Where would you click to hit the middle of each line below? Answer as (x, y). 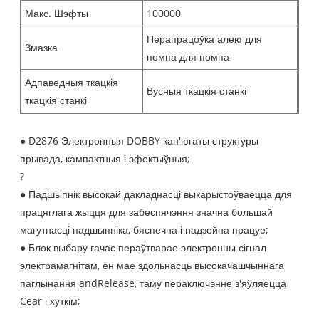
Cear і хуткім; (51, 301)
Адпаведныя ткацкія (72, 83)
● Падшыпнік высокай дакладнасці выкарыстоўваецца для (156, 194)
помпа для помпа (188, 57)
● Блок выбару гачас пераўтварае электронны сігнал (143, 248)
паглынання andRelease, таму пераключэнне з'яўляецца (153, 283)
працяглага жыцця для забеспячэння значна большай (147, 212)
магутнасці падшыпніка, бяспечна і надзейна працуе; (145, 230)
